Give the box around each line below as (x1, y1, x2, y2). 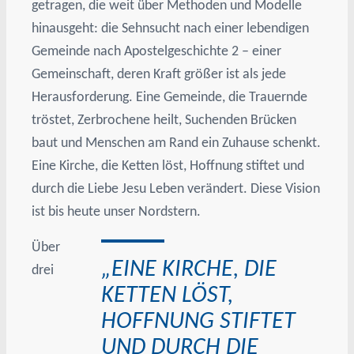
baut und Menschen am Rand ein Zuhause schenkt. (32, 134, 322, 152)
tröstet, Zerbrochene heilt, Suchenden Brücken (32, 111, 297, 129)
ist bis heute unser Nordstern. (32, 202, 201, 220)
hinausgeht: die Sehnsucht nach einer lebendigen (32, 19, 310, 37)
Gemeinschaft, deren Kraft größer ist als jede (32, 65, 287, 83)
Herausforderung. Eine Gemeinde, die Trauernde (32, 88, 308, 106)
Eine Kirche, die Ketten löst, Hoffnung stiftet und (32, 156, 305, 175)
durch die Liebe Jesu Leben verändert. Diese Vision (32, 179, 321, 198)
